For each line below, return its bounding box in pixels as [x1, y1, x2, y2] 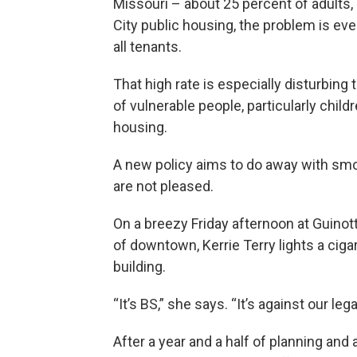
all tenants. [113, 37, 182, 55]
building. [113, 257, 166, 275]
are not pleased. [113, 177, 214, 194]
